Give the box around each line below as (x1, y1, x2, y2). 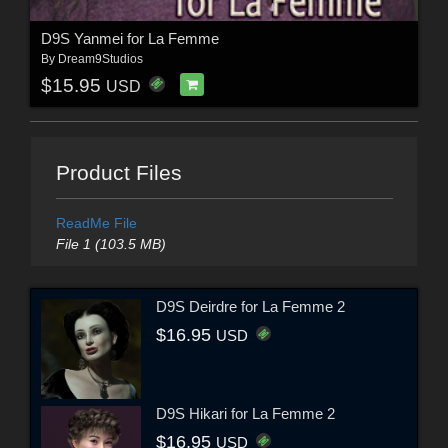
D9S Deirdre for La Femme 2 (156, 297, 345, 315)
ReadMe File (55, 215, 137, 232)
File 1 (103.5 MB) (55, 236, 166, 253)
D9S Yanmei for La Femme (40, 30, 219, 48)
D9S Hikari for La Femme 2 (156, 404, 335, 422)
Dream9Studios (57, 52, 143, 67)
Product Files (55, 161, 182, 185)
